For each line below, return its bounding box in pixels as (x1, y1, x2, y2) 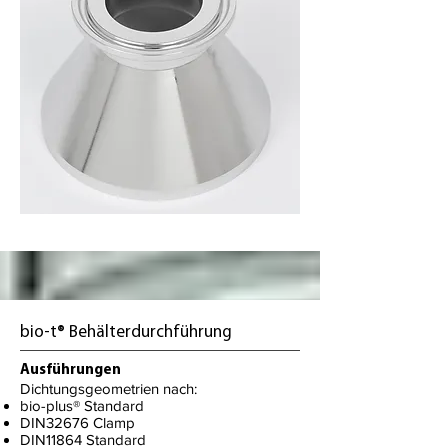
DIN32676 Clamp (20, 414, 135, 431)
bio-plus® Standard (20, 397, 144, 414)
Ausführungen (20, 363, 121, 378)
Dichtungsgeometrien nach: (20, 380, 197, 397)
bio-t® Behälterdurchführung (20, 324, 232, 341)
